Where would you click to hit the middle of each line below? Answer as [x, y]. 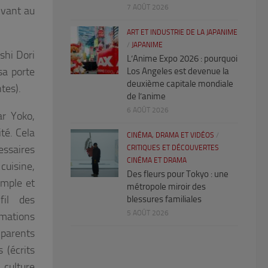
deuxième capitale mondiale [180, 84]
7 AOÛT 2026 [148, 7]
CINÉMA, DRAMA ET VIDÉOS [170, 135]
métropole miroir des [166, 187]
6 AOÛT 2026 [148, 110]
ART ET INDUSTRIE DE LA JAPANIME [182, 33]
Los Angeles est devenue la [178, 71]
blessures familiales [164, 200]
